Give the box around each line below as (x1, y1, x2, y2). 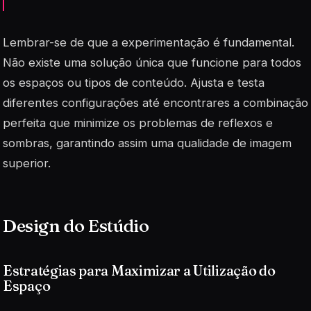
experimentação (121, 35, 210, 49)
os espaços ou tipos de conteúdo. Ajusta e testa (3, 75, 264, 90)
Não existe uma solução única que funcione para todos (3, 55, 301, 69)
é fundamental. (210, 35, 294, 49)
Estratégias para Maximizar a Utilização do (3, 262, 276, 280)
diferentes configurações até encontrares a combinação (3, 95, 308, 110)
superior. (3, 155, 51, 170)
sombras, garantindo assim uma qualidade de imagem (3, 135, 292, 150)
